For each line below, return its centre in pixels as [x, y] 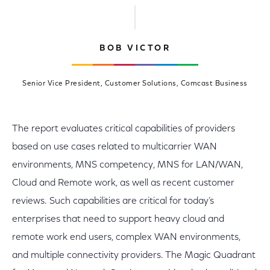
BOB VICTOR [135, 49]
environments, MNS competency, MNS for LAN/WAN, [127, 165]
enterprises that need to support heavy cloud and [118, 219]
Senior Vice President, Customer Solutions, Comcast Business [135, 84]
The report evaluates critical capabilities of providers [124, 129]
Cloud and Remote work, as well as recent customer [123, 183]
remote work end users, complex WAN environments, [126, 237]
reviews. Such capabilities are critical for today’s [113, 201]
